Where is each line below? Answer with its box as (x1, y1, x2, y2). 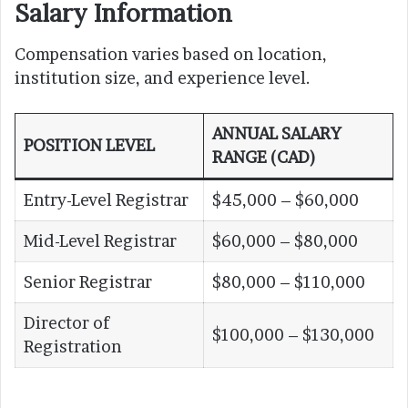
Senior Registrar (24, 271, 152, 291)
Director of (24, 312, 109, 332)
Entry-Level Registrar (24, 189, 189, 209)
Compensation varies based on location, (15, 44, 327, 64)
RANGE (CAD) (212, 147, 316, 167)
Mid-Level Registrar (24, 230, 177, 250)
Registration (24, 336, 122, 356)
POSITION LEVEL (24, 135, 155, 155)
